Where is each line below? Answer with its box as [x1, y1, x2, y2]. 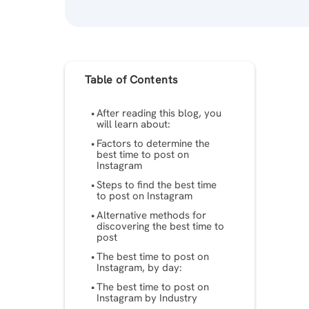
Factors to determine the [97, 137, 210, 151]
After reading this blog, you [97, 106, 222, 121]
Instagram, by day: [97, 261, 183, 275]
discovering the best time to [97, 219, 225, 234]
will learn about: [97, 117, 171, 132]
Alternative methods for [97, 208, 207, 223]
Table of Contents [85, 72, 179, 87]
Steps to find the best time [97, 178, 217, 192]
